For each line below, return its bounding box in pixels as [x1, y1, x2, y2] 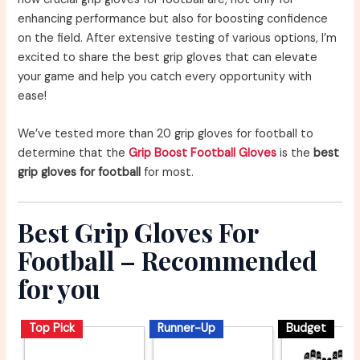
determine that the [18, 145, 129, 162]
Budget [286, 321, 327, 337]
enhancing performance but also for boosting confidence [18, 10, 329, 27]
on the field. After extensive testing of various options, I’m [18, 30, 337, 46]
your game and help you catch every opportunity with [18, 68, 313, 84]
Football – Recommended [18, 243, 318, 278]
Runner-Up [157, 321, 216, 337]
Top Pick [29, 321, 76, 337]
